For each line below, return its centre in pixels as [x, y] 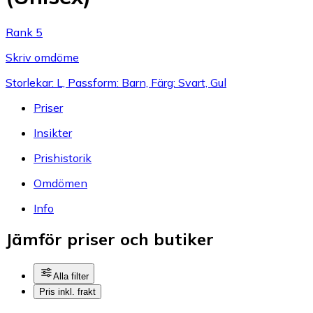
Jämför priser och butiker [110, 239]
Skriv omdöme [42, 57]
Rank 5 [24, 32]
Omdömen [60, 183]
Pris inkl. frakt [67, 292]
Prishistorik [63, 158]
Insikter [53, 132]
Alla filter [71, 277]
